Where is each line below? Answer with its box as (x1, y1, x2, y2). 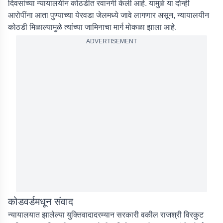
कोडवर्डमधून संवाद (8, 196, 73, 207)
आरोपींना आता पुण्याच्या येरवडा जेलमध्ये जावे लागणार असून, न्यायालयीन (8, 11, 209, 19)
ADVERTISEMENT (86, 38, 137, 45)
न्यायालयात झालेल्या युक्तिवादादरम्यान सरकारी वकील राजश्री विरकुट (8, 211, 204, 219)
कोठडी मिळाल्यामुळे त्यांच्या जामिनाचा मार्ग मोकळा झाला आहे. (8, 23, 177, 31)
